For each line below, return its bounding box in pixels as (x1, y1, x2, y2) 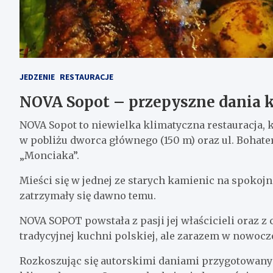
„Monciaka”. (19, 149, 79, 162)
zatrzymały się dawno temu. (19, 190, 156, 202)
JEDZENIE (19, 71, 55, 83)
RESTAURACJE (60, 71, 113, 83)
